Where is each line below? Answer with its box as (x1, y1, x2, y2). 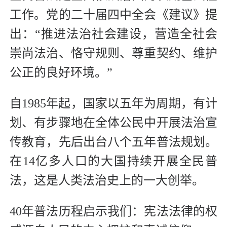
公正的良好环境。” (10, 66, 112, 80)
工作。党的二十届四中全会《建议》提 (10, 8, 217, 22)
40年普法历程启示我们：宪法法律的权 (10, 205, 217, 218)
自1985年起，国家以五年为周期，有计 (10, 97, 217, 110)
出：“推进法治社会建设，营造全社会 (10, 27, 217, 41)
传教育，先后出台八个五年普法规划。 (10, 135, 217, 149)
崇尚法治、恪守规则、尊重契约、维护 (10, 47, 217, 60)
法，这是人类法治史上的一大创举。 (10, 174, 204, 187)
